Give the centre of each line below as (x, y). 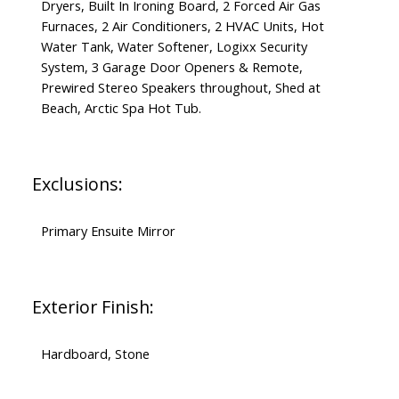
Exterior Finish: (93, 307)
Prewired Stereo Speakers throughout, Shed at (180, 88)
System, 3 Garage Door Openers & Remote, (171, 67)
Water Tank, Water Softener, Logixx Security (174, 47)
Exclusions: (77, 184)
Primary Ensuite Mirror (108, 231)
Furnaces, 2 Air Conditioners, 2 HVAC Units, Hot (182, 26)
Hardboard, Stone (95, 354)
